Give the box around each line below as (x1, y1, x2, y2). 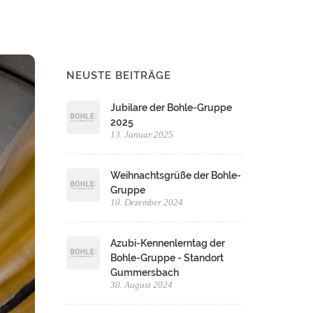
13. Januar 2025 (110, 129, 174, 140)
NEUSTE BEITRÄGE (66, 69, 172, 82)
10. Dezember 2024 (110, 197, 184, 208)
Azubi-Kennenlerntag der (110, 238, 226, 249)
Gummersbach (110, 267, 180, 278)
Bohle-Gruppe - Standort (110, 252, 224, 263)
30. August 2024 (110, 279, 173, 290)
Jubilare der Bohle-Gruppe (110, 102, 233, 113)
